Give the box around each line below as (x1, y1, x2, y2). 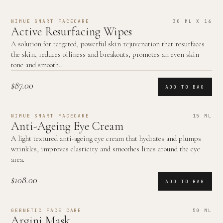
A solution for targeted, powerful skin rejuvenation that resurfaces (11, 39, 205, 48)
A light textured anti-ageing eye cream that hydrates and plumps (11, 134, 201, 143)
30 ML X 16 (173, 18, 212, 24)
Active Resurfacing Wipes (11, 24, 132, 39)
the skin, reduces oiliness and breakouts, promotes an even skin (11, 50, 199, 59)
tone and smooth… (11, 60, 64, 69)
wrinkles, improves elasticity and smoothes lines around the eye (11, 144, 200, 153)
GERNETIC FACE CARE (11, 207, 82, 214)
